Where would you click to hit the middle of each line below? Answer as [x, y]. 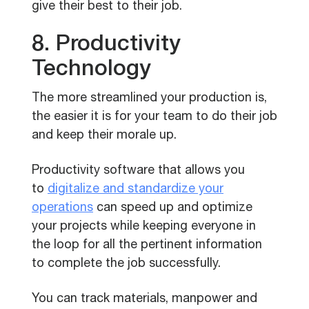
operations [62, 208]
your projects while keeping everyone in [144, 227]
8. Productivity [106, 46]
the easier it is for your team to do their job [154, 117]
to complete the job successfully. [126, 264]
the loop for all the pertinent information [147, 246]
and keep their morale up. [104, 136]
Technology [91, 70]
